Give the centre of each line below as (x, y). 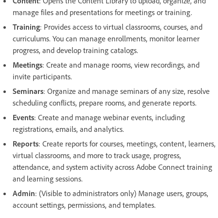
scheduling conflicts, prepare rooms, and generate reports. (105, 103)
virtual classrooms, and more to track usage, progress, (97, 155)
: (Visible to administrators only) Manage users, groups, (122, 193)
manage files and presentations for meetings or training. (102, 12)
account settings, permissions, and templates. (84, 205)
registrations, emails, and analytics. (68, 129)
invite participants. (42, 77)
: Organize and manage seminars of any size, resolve (127, 91)
